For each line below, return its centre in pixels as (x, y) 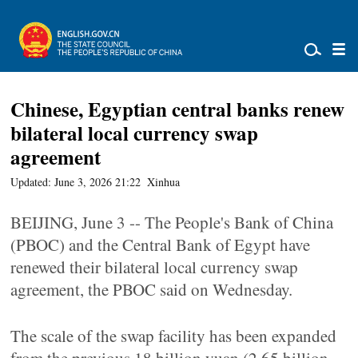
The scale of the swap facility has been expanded (174, 336)
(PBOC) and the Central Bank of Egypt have (161, 245)
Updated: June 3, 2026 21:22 (76, 182)
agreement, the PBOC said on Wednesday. (152, 289)
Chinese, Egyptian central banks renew (178, 109)
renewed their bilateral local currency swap (155, 267)
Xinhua (164, 182)
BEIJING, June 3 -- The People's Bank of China (172, 222)
